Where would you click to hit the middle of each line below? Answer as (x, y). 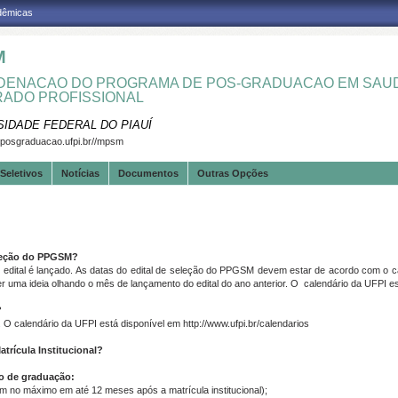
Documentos (148, 173)
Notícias (80, 173)
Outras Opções (233, 173)
